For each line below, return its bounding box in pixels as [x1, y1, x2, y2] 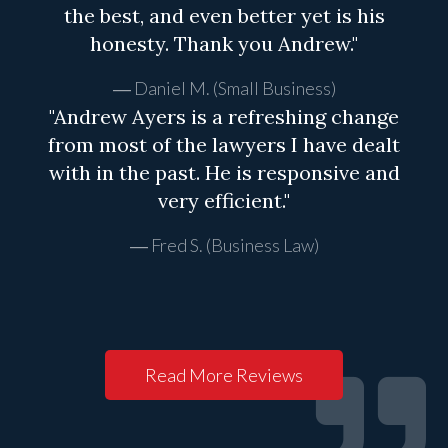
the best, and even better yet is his [63, 3, 385, 29]
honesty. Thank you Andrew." [90, 31, 358, 57]
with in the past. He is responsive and [48, 160, 400, 186]
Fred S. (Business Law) [150, 234, 319, 257]
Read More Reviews [145, 364, 303, 387]
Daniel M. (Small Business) [133, 77, 336, 100]
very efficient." [158, 188, 290, 214]
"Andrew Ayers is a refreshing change [49, 104, 399, 130]
